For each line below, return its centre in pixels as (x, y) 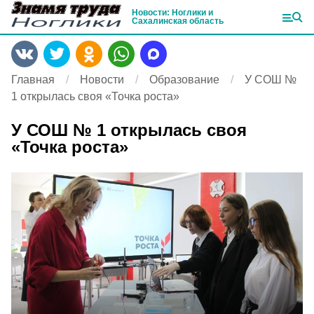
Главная (33, 80)
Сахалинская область (178, 21)
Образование (184, 80)
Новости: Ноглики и (172, 13)
